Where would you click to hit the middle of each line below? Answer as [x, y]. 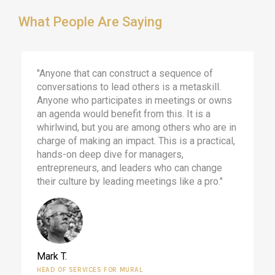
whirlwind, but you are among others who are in [137, 127]
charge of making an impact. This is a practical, [136, 141]
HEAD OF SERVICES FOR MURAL [90, 269]
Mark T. [52, 256]
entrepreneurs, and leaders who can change [130, 168]
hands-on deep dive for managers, [110, 154]
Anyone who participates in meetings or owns [134, 100]
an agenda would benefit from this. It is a [124, 114]
